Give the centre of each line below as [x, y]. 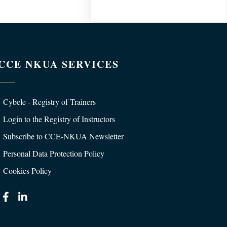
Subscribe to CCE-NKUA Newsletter [63, 136]
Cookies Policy [27, 171]
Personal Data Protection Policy [54, 153]
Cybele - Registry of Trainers [49, 102]
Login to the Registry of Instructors [59, 119]
